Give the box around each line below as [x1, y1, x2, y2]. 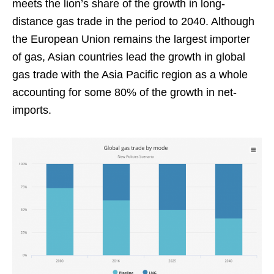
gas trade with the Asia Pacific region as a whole [12, 68, 248, 81]
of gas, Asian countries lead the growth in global [12, 50, 245, 63]
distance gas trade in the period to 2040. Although [12, 15, 254, 28]
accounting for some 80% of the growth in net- [12, 86, 237, 98]
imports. [12, 103, 51, 116]
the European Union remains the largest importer [12, 32, 250, 45]
